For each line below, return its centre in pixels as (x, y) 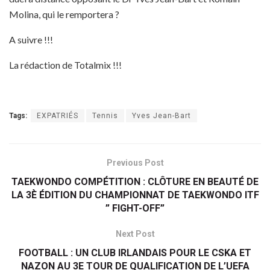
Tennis (105, 116)
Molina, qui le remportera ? (64, 14)
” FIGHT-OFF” (135, 209)
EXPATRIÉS (58, 116)
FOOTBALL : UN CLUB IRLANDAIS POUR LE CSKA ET (135, 253)
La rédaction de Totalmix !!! (65, 65)
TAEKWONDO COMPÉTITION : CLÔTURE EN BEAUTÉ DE (135, 182)
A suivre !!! (31, 40)
